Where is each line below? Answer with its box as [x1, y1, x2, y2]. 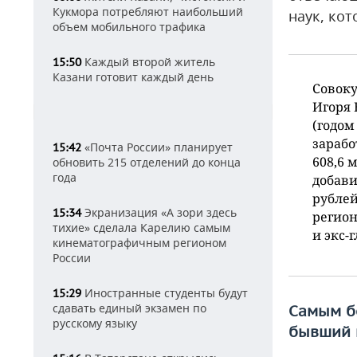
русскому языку [53, 316, 137, 331]
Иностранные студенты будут [81, 285, 248, 300]
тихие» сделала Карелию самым [53, 220, 230, 235]
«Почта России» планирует [81, 139, 233, 155]
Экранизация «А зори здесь [81, 205, 237, 220]
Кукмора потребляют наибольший [53, 4, 243, 19]
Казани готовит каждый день [53, 69, 214, 84]
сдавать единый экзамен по [53, 300, 206, 316]
